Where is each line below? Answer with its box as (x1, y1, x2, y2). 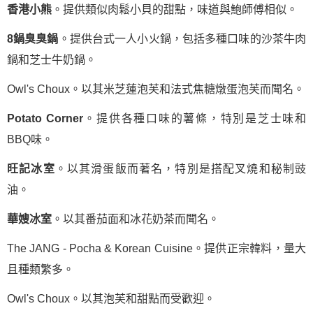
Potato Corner (7, 112, 83, 124)
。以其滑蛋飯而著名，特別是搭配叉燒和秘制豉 (54, 163, 307, 175)
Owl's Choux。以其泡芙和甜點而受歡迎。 (7, 293, 215, 305)
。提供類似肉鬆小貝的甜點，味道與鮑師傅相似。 (52, 3, 298, 15)
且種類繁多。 (7, 263, 74, 275)
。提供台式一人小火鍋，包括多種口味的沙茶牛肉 (58, 33, 307, 45)
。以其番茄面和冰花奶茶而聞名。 (52, 213, 219, 225)
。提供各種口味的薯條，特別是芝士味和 (82, 112, 307, 124)
